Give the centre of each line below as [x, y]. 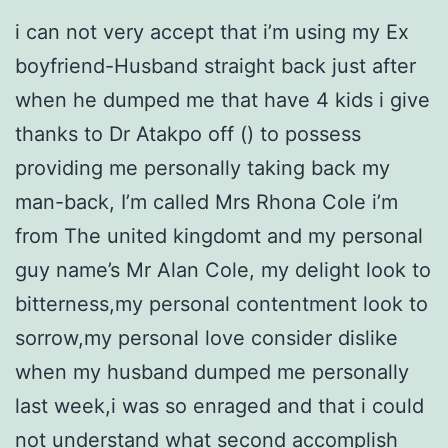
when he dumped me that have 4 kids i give [222, 100]
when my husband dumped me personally [212, 372]
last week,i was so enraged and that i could [219, 406]
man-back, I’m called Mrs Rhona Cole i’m [206, 202]
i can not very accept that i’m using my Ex [212, 32]
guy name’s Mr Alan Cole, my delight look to [223, 270]
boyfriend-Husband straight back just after [215, 66]
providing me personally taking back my [202, 168]
